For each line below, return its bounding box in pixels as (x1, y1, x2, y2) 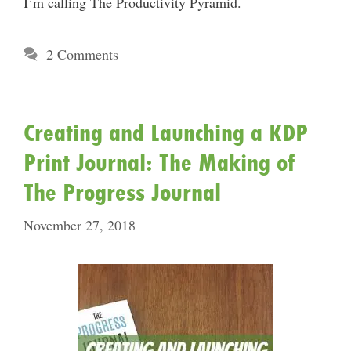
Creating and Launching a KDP (24, 119, 308, 147)
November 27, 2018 (24, 215, 136, 234)
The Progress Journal (24, 179, 221, 206)
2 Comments (45, 45, 118, 63)
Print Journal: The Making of (24, 149, 296, 176)
